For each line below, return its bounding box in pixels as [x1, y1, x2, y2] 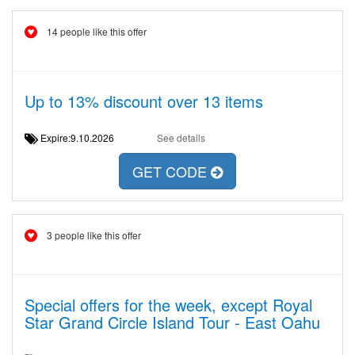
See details [156, 131, 205, 144]
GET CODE [132, 161, 211, 182]
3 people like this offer [47, 228, 141, 242]
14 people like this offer [47, 25, 147, 38]
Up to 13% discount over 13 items [25, 90, 263, 113]
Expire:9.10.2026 [38, 131, 126, 144]
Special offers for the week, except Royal [25, 293, 312, 316]
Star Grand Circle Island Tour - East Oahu [25, 311, 320, 334]
